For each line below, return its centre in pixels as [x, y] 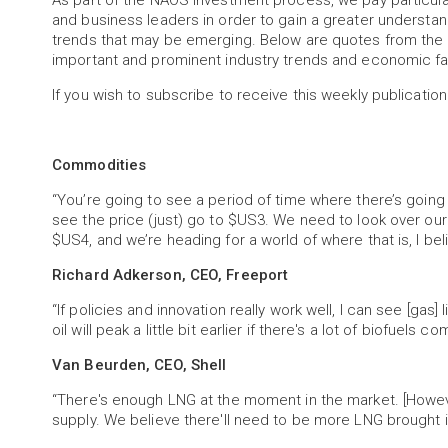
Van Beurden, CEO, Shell [139, 365]
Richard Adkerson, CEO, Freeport [170, 275]
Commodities [99, 165]
